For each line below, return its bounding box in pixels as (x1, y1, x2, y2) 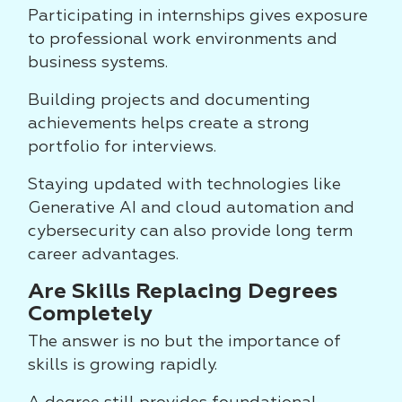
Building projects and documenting (28, 92, 310, 109)
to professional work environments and (28, 31, 337, 48)
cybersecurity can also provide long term (28, 223, 353, 240)
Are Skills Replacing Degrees (28, 281, 337, 302)
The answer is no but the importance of (28, 334, 341, 350)
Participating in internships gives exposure (28, 8, 368, 24)
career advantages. (28, 247, 179, 263)
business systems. (28, 55, 168, 71)
